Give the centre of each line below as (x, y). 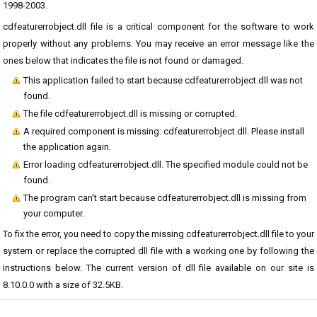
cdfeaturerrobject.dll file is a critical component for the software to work (158, 27)
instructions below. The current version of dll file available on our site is (158, 268)
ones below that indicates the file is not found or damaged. (123, 60)
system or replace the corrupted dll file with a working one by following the (158, 251)
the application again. (67, 147)
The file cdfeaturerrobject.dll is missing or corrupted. (130, 114)
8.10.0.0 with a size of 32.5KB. (63, 285)
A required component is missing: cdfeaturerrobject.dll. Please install (164, 131)
